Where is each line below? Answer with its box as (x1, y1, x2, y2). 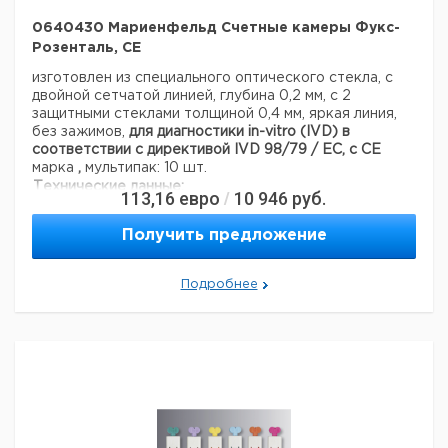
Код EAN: (33, 201, 100, 213)
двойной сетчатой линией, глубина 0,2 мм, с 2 (32, 90, 351, 102)
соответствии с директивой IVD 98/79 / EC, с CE (32, 144, 381, 156)
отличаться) (33, 239, 119, 251)
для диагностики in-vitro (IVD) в (129, 126, 350, 138)
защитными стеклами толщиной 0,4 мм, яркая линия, (32, 108, 397, 120)
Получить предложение (121, 228, 327, 243)
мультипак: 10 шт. (81, 162, 207, 174)
